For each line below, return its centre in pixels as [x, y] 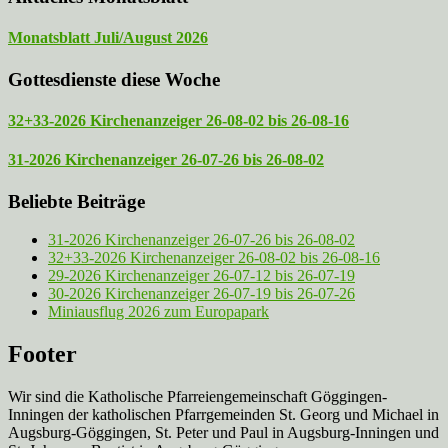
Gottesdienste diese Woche [114, 79]
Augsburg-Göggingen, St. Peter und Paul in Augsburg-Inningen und [223, 433]
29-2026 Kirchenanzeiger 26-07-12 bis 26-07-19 [201, 276]
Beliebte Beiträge [76, 201]
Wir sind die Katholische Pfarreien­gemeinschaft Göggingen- [197, 397]
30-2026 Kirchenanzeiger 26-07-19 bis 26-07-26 [201, 294]
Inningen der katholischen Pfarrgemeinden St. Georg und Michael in [223, 415]
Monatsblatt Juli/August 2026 [108, 38]
